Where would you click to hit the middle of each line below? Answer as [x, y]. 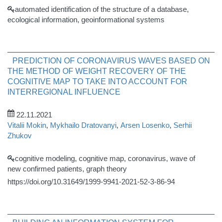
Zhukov [20, 136]
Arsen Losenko [145, 125]
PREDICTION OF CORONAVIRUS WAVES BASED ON [111, 61]
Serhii [183, 125]
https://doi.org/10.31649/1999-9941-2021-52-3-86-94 [91, 182]
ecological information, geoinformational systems [86, 20]
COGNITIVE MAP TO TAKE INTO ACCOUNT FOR [97, 82]
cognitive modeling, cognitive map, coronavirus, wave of [105, 158]
